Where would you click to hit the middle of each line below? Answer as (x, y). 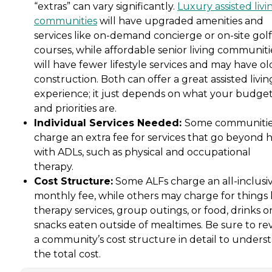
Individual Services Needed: (109, 123)
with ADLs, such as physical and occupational (142, 152)
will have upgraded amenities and (180, 21)
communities (66, 21)
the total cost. (69, 254)
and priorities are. (76, 109)
